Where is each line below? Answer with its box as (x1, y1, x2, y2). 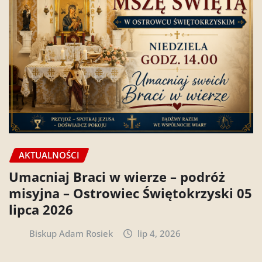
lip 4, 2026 (137, 227, 181, 239)
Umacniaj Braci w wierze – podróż (9, 167, 225, 185)
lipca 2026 (9, 200, 73, 218)
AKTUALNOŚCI (19, 149, 80, 161)
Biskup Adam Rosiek (29, 227, 113, 239)
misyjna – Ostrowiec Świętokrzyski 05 (9, 184, 252, 202)
